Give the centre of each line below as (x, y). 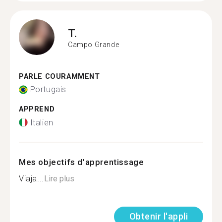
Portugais (48, 89)
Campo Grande (94, 45)
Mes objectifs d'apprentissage (82, 162)
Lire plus (59, 178)
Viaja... (31, 178)
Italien (42, 122)
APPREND (37, 109)
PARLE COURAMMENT (59, 76)
